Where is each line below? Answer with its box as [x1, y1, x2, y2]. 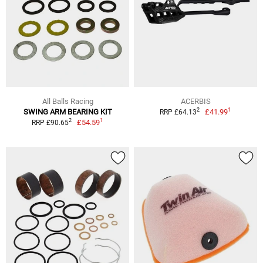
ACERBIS [180, 96, 211, 106]
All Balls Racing [42, 96, 93, 106]
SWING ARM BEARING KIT [23, 107, 112, 116]
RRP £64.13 [159, 107, 197, 116]
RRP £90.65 [31, 118, 69, 127]
